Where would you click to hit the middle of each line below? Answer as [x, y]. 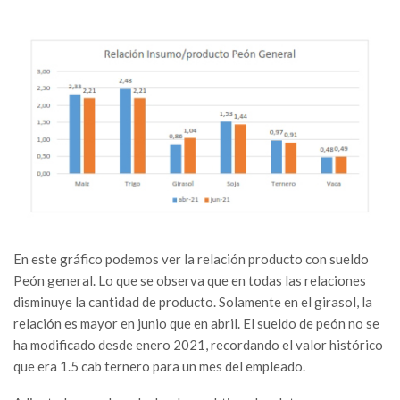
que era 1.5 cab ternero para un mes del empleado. [159, 366]
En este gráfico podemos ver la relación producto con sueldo [191, 258]
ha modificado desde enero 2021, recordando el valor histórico [198, 344]
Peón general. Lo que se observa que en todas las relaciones [190, 280]
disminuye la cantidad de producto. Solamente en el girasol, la [193, 301]
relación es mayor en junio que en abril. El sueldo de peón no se [196, 323]
